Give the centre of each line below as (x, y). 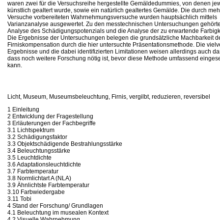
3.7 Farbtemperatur (33, 171)
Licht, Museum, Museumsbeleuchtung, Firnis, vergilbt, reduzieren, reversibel (109, 96)
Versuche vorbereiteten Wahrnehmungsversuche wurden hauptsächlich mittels (112, 17)
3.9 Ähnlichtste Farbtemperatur (48, 185)
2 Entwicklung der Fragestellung (50, 116)
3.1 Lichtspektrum (31, 130)
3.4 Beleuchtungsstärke (39, 151)
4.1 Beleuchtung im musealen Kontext (58, 212)
